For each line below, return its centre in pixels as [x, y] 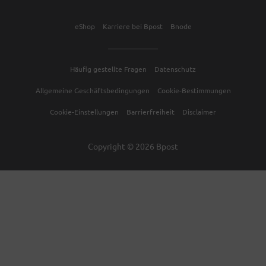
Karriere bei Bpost [132, 26]
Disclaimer [199, 111]
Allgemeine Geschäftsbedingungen [92, 90]
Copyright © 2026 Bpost [133, 146]
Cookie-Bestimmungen [194, 90]
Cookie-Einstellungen [84, 111]
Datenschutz [175, 69]
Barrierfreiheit [151, 111]
